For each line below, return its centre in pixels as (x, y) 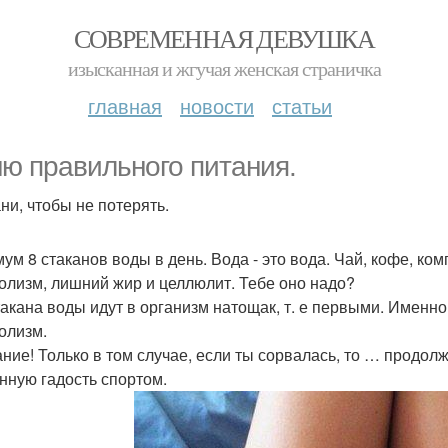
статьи (302, 105)
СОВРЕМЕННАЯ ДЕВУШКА (224, 38)
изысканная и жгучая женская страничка (224, 68)
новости (217, 105)
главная (125, 105)
